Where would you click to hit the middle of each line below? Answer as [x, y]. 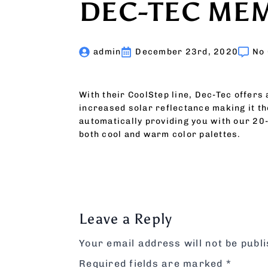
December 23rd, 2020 [187, 52]
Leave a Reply [126, 219]
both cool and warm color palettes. [160, 134]
